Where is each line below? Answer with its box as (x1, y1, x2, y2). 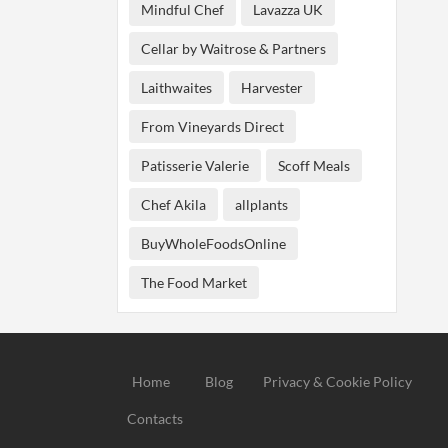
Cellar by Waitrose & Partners (141, 40, 326, 57)
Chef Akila (141, 196, 206, 213)
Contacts (127, 410, 183, 427)
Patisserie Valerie (141, 157, 249, 174)
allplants (235, 196, 288, 213)
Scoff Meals (278, 157, 350, 174)
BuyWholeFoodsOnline (141, 235, 286, 252)
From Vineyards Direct (141, 118, 284, 135)
